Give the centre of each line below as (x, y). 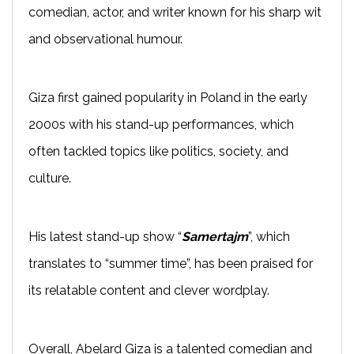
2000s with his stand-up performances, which (161, 124)
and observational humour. (105, 39)
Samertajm (215, 236)
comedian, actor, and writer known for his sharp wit (175, 12)
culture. (50, 178)
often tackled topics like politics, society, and (158, 151)
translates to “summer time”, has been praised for (171, 263)
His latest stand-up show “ (105, 236)
